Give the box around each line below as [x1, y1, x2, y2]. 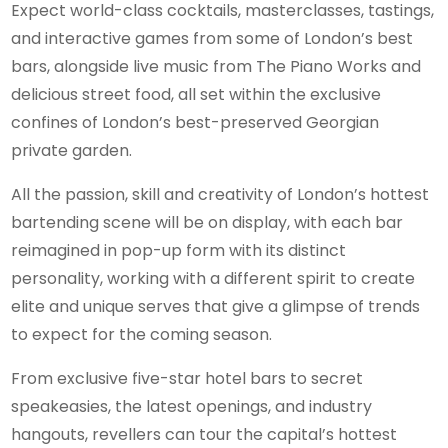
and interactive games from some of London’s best [11, 27, 414, 51]
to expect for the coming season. [11, 323, 273, 347]
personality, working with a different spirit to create [11, 267, 416, 291]
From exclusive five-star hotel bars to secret [11, 367, 364, 391]
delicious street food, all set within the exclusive [11, 83, 382, 107]
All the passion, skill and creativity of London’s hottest [11, 183, 430, 207]
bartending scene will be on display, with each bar [11, 211, 404, 235]
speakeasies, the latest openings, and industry [11, 395, 373, 419]
